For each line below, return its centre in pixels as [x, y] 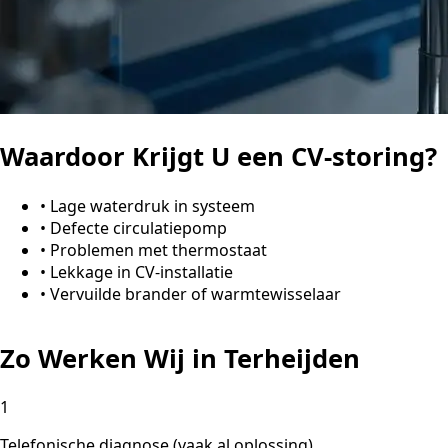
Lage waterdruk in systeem [152, 205]
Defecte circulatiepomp [138, 227]
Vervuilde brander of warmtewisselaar [195, 293]
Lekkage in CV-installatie [141, 271]
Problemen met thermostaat [158, 249]
